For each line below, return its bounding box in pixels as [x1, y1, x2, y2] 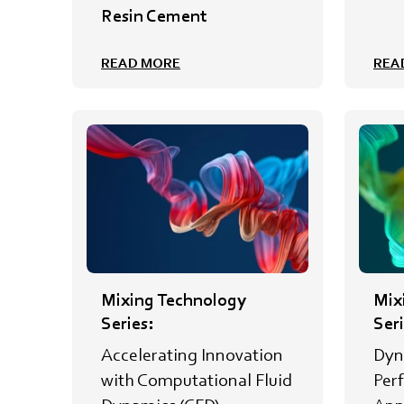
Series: [101, 311, 153, 334]
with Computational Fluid [101, 368, 292, 390]
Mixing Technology [101, 288, 246, 310]
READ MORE [101, 54, 180, 72]
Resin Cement [101, 5, 207, 27]
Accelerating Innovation [101, 343, 283, 365]
